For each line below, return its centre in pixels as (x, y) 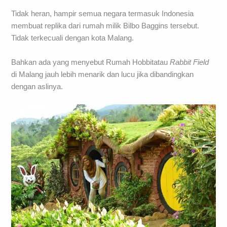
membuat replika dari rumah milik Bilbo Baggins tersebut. (105, 26)
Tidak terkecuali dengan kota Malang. (73, 38)
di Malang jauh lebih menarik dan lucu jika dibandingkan (103, 74)
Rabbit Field (190, 62)
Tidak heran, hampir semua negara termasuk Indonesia (103, 14)
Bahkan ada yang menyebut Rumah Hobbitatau (91, 62)
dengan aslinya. (37, 86)
